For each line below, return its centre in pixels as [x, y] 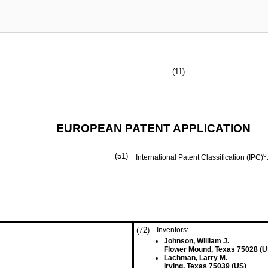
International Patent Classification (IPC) [200, 157]
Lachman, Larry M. [196, 258]
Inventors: [173, 230]
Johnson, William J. [197, 241]
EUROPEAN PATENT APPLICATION [153, 128]
